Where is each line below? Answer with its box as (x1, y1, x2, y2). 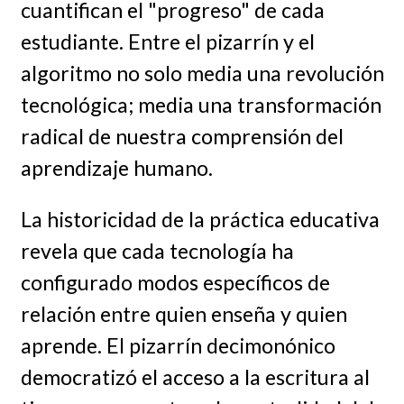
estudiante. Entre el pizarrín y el (20, 28, 315, 54)
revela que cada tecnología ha (20, 238, 294, 264)
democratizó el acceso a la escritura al (20, 364, 370, 390)
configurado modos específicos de (20, 270, 330, 296)
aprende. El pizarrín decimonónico (20, 333, 335, 359)
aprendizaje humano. (20, 154, 213, 180)
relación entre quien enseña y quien (20, 301, 347, 327)
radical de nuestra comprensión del (20, 123, 344, 149)
